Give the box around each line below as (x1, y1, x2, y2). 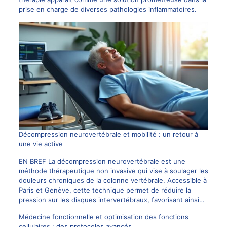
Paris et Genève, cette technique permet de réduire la (18, 186, 191, 195)
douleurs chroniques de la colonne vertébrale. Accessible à (18, 176, 207, 185)
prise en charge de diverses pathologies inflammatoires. (18, 5, 197, 13)
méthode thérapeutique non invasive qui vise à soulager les (18, 167, 208, 175)
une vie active (18, 140, 63, 148)
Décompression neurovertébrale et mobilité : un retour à (18, 130, 198, 139)
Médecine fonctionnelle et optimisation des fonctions (18, 213, 188, 221)
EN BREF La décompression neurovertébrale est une (18, 157, 185, 166)
